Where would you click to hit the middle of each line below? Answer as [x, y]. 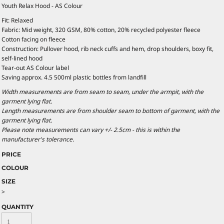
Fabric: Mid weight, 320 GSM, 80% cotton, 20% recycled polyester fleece [101, 29]
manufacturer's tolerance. [38, 139]
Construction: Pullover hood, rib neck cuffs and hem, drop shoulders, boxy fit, [107, 48]
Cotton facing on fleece [33, 39]
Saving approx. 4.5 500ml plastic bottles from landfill [74, 77]
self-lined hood [22, 58]
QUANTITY [17, 206]
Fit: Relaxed [17, 20]
